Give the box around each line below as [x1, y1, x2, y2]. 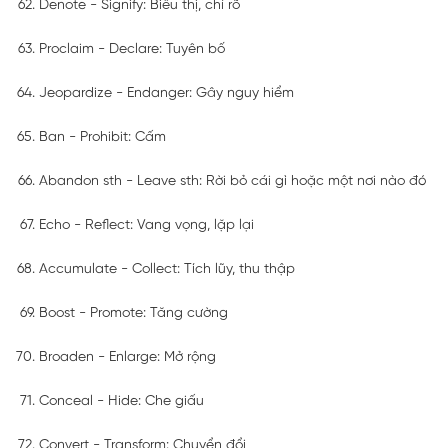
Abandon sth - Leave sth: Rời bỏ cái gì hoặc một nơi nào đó [39, 173, 426, 189]
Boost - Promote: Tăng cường [39, 305, 228, 321]
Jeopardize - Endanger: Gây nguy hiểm [39, 85, 294, 101]
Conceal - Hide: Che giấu [39, 393, 204, 409]
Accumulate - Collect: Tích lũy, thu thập [39, 261, 295, 277]
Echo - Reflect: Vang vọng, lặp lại [39, 217, 254, 233]
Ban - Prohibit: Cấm [39, 129, 166, 145]
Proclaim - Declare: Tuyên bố [39, 41, 225, 57]
